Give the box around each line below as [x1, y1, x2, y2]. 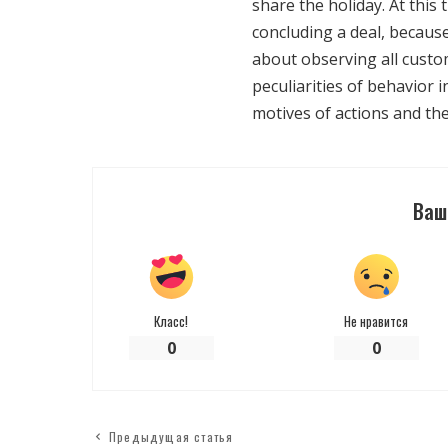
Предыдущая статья [109, 428, 234, 446]
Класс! [154, 311, 189, 332]
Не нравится [344, 311, 409, 332]
